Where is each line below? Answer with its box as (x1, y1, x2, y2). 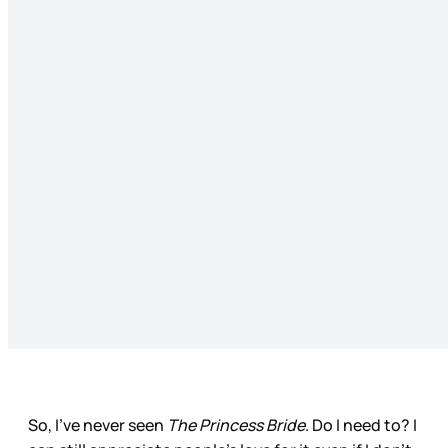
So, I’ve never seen (28, 414, 167, 437)
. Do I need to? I (305, 414, 417, 437)
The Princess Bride (167, 414, 305, 437)
